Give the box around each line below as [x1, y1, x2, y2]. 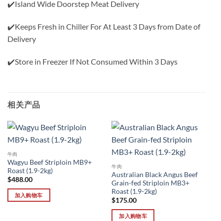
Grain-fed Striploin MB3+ [111, 179, 190, 187]
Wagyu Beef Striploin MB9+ [7, 158, 92, 166]
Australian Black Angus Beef [111, 170, 198, 179]
